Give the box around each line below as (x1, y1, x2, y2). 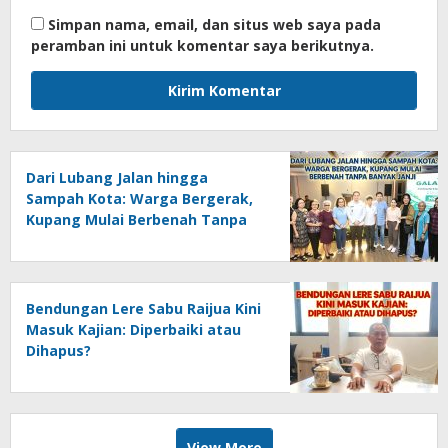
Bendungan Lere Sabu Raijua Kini (26, 298, 261, 318)
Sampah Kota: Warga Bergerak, (26, 188, 253, 208)
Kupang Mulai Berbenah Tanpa (26, 209, 247, 229)
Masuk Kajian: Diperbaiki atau (26, 319, 241, 339)
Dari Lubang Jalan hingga (26, 167, 208, 187)
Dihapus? (26, 340, 91, 360)
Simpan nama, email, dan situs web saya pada (48, 14, 381, 34)
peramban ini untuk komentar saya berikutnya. (31, 35, 374, 55)
